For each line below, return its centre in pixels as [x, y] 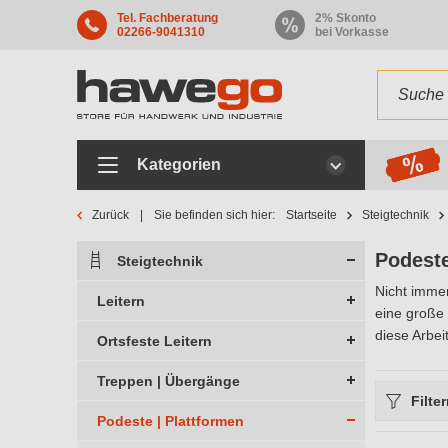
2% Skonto [346, 18]
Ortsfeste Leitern [154, 341]
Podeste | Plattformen [170, 421]
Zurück [110, 215]
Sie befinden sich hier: [216, 215]
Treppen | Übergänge [168, 381]
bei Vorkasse [352, 32]
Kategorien [179, 164]
